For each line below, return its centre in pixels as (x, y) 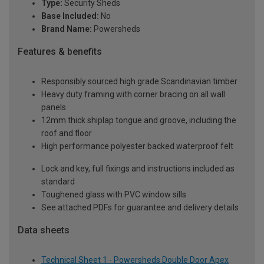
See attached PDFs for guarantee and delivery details (140, 207)
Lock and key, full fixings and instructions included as (138, 168)
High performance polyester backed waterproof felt (137, 146)
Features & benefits (60, 52)
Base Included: (70, 16)
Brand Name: (67, 29)
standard (58, 181)
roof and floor (67, 133)
